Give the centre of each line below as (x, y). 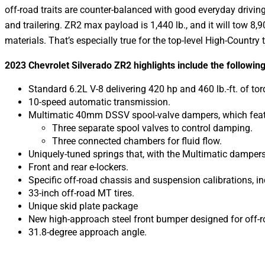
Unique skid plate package (83, 206)
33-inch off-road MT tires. (81, 193)
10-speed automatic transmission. (99, 102)
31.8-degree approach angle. (88, 232)
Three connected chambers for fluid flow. (137, 141)
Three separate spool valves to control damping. (152, 128)
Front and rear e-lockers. (78, 167)
